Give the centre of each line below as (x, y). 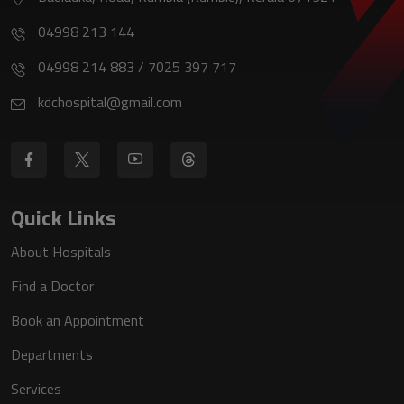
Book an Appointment (78, 320)
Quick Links (64, 217)
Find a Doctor (52, 285)
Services (36, 388)
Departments (52, 354)
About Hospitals (61, 251)
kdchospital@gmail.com (110, 101)
